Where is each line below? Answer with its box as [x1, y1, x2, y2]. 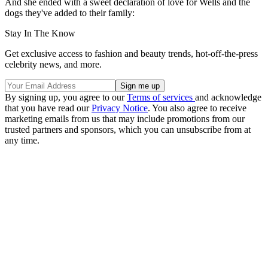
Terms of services [127, 92, 195, 103]
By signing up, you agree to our [5, 92, 127, 103]
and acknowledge [195, 92, 261, 103]
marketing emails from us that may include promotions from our [5, 114, 245, 124]
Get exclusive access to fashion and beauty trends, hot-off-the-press [5, 48, 258, 59]
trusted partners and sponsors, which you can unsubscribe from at [5, 124, 251, 135]
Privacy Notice [92, 103, 148, 114]
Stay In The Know [5, 28, 75, 39]
